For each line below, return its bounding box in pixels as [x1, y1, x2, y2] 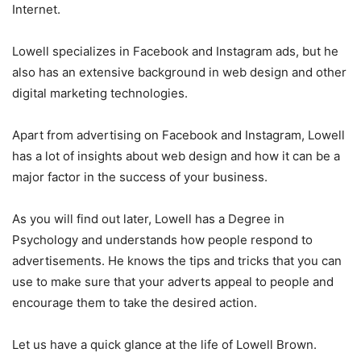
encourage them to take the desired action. [12, 295, 257, 311]
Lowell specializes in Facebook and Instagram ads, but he [12, 44, 338, 60]
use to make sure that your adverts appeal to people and [12, 274, 334, 290]
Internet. [12, 2, 60, 18]
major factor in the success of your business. [12, 169, 268, 185]
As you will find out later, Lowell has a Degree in [12, 211, 284, 227]
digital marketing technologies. [12, 85, 188, 102]
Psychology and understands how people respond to [12, 232, 313, 248]
